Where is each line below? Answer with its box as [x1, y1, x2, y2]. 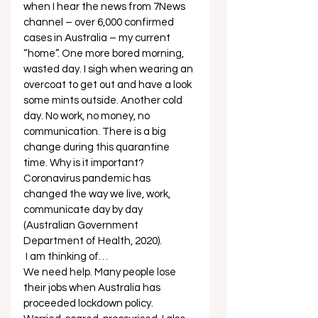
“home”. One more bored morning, [23, 48, 186, 59]
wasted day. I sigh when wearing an [23, 64, 195, 75]
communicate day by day [23, 204, 145, 215]
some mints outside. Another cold [23, 95, 185, 106]
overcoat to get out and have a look [23, 79, 194, 90]
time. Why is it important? [23, 158, 146, 168]
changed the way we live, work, [23, 189, 172, 199]
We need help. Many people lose [23, 267, 178, 278]
